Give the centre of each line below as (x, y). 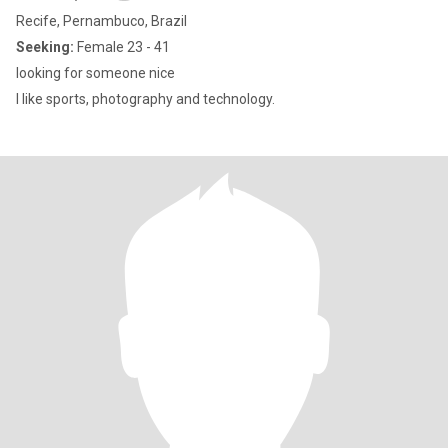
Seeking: (45, 47)
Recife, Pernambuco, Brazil (101, 21)
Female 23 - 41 (122, 47)
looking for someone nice (95, 73)
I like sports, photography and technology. (145, 99)
